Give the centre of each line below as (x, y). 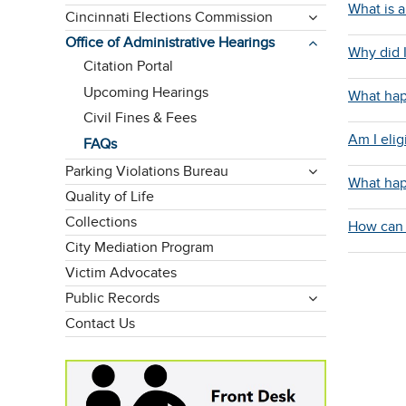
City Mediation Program (140, 248)
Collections (101, 222)
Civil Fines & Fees (140, 118)
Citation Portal (128, 67)
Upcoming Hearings (146, 92)
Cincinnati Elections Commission (169, 17)
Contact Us (100, 324)
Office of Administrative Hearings (170, 43)
